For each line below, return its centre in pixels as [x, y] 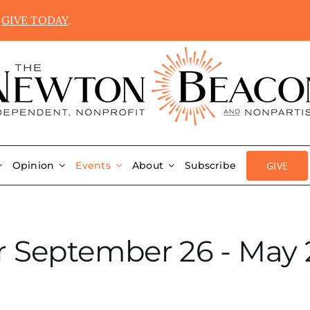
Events [93, 165]
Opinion [33, 165]
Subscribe [211, 165]
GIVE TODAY [35, 20]
